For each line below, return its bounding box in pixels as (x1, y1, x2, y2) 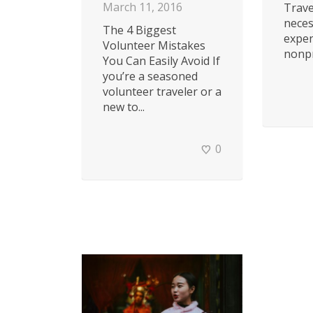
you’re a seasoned (103, 68, 198, 85)
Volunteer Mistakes (103, 38, 205, 54)
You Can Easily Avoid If (103, 53, 220, 69)
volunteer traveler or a (103, 84, 221, 100)
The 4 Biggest (103, 22, 176, 38)
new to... (103, 99, 145, 115)
